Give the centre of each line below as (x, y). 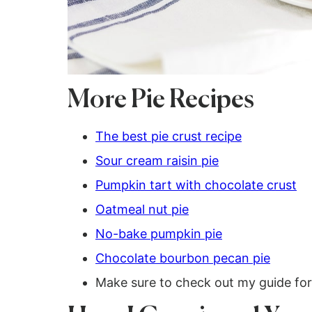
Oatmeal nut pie (142, 209)
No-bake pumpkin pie (159, 233)
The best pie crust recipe (169, 136)
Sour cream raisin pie (157, 160)
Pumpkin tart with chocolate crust (196, 185)
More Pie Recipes (161, 100)
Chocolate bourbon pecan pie (183, 258)
